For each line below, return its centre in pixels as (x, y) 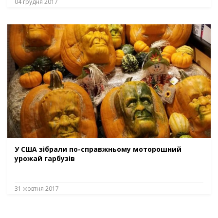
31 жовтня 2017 (37, 188)
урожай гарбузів (45, 158)
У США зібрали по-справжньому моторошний (98, 149)
